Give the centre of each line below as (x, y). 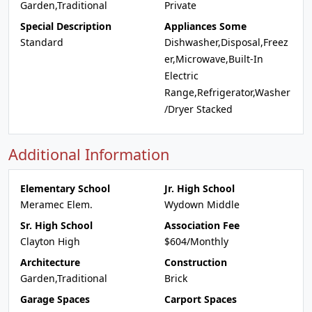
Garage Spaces (55, 299)
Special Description (66, 26)
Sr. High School (56, 225)
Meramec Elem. (56, 204)
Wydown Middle (202, 204)
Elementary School (65, 188)
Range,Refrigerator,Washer (227, 92)
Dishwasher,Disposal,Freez (226, 42)
